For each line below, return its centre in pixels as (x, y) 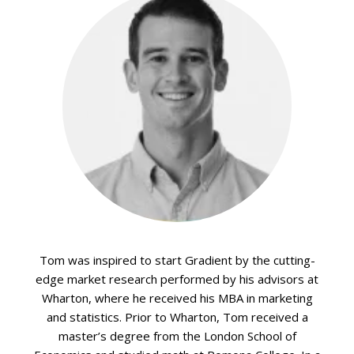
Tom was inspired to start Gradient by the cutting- (177, 260)
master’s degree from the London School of (177, 336)
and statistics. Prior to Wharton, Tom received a (177, 317)
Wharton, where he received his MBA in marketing (177, 298)
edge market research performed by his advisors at (177, 279)
